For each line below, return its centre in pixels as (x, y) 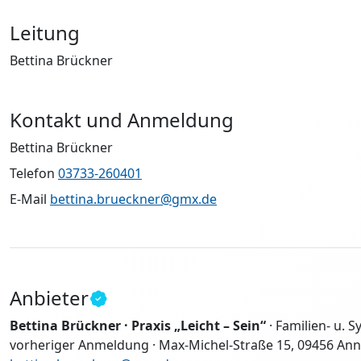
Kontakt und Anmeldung (122, 120)
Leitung (45, 33)
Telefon (34, 173)
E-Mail (30, 199)
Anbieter (49, 298)
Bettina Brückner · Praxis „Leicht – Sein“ (138, 326)
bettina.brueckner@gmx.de (133, 199)
